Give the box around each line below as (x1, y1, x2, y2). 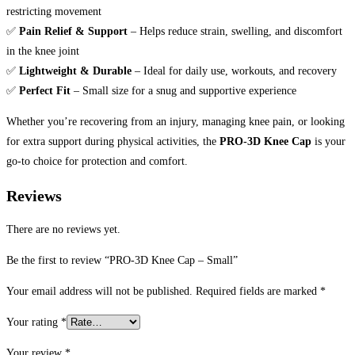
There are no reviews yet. (6, 223, 120, 236)
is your (311, 136, 345, 148)
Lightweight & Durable (19, 65, 132, 78)
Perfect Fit (19, 85, 71, 97)
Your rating (6, 316, 61, 329)
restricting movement (6, 6, 101, 18)
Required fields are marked (196, 285, 320, 298)
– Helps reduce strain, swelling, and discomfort (128, 25, 342, 38)
